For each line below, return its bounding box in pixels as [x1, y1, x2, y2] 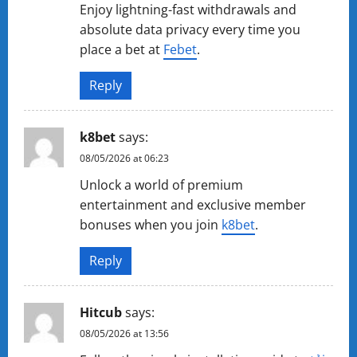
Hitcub [80, 304, 122, 321]
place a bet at [80, 41, 163, 58]
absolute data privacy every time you [80, 21, 300, 38]
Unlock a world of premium [80, 176, 243, 194]
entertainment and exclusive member [80, 196, 306, 214]
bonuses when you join [80, 216, 222, 233]
